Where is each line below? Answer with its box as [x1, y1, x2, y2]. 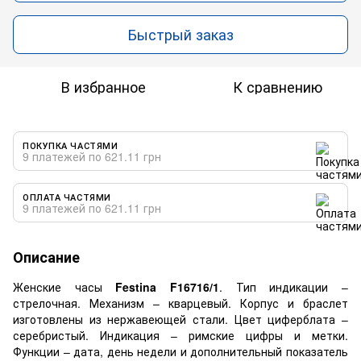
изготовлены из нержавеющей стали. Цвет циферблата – [13, 310, 348, 327]
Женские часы [13, 278, 116, 295]
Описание [13, 246, 80, 268]
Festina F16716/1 [115, 278, 220, 295]
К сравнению [232, 75, 322, 97]
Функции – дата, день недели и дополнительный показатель [13, 342, 348, 359]
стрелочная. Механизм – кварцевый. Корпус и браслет [13, 294, 348, 311]
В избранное [60, 75, 146, 97]
